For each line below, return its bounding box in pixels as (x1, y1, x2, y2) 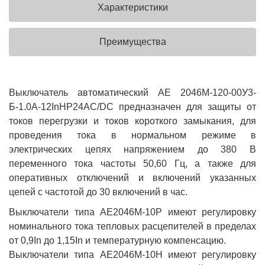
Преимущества (99, 36, 166, 47)
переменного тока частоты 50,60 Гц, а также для (9, 158, 256, 169)
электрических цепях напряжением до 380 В (9, 144, 256, 154)
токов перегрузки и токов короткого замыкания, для (9, 115, 256, 126)
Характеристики (97, 2, 168, 12)
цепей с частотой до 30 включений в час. (9, 186, 188, 197)
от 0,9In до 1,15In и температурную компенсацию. (9, 235, 226, 245)
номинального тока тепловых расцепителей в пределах (9, 221, 256, 231)
